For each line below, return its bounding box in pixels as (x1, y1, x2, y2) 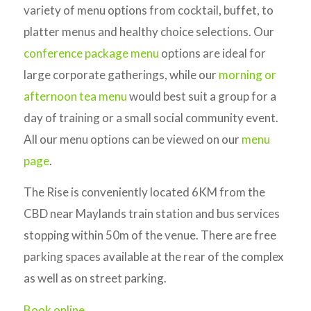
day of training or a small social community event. (23, 110, 278, 125)
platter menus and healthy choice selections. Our (23, 24, 274, 39)
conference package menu (23, 45, 159, 60)
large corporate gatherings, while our (23, 67, 219, 82)
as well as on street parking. (23, 271, 167, 286)
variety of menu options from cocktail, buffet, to (23, 2, 274, 17)
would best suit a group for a (126, 88, 276, 103)
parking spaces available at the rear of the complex (23, 249, 284, 264)
